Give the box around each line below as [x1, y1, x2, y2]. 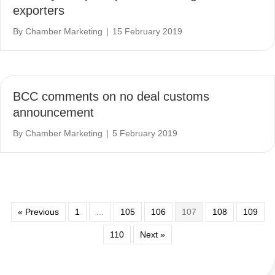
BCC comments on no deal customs [13, 89, 209, 103]
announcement [13, 105, 94, 119]
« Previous [17, 206, 59, 217]
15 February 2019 [112, 26, 182, 36]
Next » [140, 229, 165, 239]
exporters [13, 3, 64, 17]
